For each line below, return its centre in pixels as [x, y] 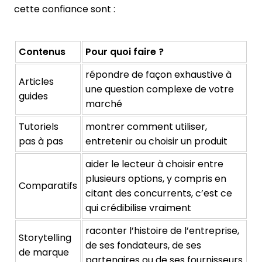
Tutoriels [39, 126]
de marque [44, 252]
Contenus [42, 51]
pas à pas [42, 141]
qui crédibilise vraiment [138, 208]
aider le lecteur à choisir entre [154, 164]
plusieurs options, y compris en [156, 178]
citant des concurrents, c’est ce [159, 193]
